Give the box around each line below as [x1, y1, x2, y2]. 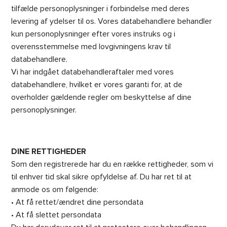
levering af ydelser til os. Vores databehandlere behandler [11, 16, 212, 26]
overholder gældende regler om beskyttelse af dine [11, 92, 192, 102]
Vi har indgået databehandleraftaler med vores [11, 67, 174, 77]
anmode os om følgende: [11, 184, 99, 195]
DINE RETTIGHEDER [11, 146, 87, 157]
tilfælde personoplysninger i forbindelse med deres [11, 4, 190, 14]
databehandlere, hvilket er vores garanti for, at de [11, 80, 183, 90]
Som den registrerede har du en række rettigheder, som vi [11, 159, 214, 169]
